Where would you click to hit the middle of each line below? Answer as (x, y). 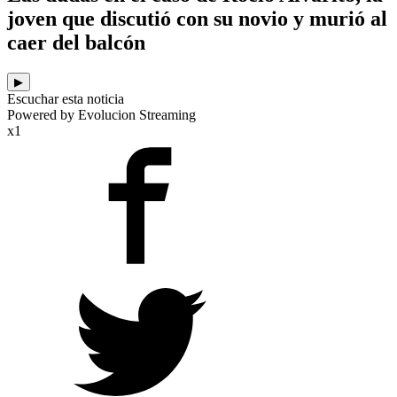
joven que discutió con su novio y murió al (197, 19)
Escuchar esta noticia (66, 99)
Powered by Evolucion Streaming (101, 115)
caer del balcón (76, 43)
